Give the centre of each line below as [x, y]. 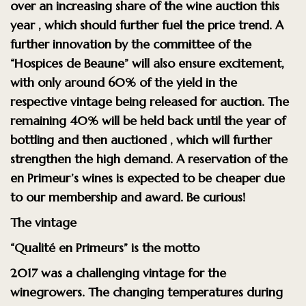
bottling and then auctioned [90, 139]
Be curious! [216, 197]
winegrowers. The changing [89, 292]
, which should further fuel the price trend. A [161, 25]
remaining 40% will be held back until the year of [148, 120]
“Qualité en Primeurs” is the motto [105, 247]
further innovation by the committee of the [131, 44]
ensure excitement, [231, 63]
